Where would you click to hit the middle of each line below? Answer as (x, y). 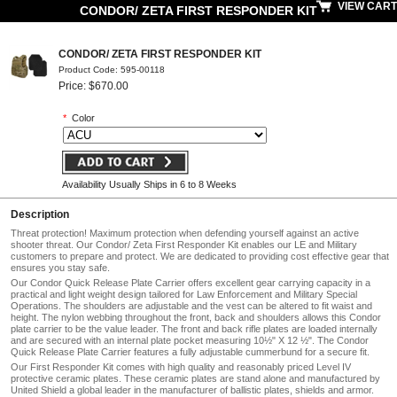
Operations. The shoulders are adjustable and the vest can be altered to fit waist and (191, 306)
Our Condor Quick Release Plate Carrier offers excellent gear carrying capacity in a (191, 283)
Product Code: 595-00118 (112, 69)
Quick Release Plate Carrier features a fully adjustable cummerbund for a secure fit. (190, 352)
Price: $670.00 (93, 86)
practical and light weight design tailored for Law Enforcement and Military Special (184, 294)
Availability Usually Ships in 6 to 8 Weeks (149, 184)
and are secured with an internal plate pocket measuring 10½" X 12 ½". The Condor (190, 340)
